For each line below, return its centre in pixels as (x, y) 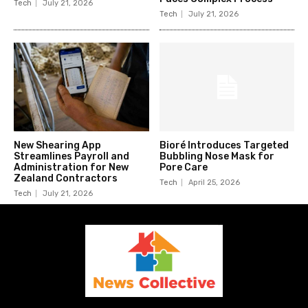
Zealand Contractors (66, 179)
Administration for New (71, 168)
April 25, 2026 (214, 183)
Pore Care (183, 168)
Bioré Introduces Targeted (224, 146)
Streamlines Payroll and (71, 157)
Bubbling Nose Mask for (217, 157)
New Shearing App (57, 146)
